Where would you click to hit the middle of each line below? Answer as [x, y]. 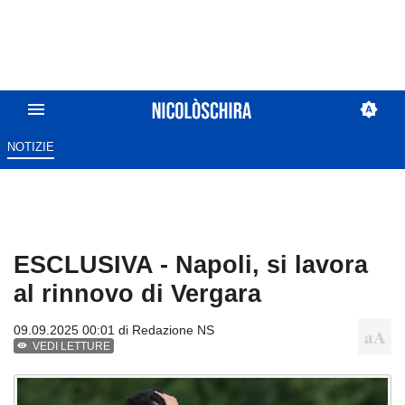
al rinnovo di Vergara [137, 294]
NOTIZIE [30, 147]
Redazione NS [173, 330]
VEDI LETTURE [72, 347]
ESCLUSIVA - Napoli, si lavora [191, 265]
